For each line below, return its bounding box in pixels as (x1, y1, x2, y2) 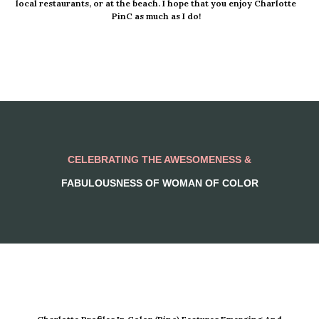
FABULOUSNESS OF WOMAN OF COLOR (61, 177, 258, 189)
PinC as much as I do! (111, 10, 201, 21)
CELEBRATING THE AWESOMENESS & (68, 154, 251, 166)
